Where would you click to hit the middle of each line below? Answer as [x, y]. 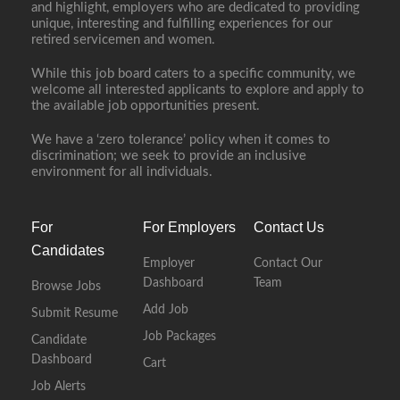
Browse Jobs [66, 287]
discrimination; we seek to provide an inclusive [169, 156]
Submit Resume [75, 313]
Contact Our [288, 263]
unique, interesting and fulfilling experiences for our [182, 24]
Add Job [165, 310]
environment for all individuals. [122, 172]
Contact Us [289, 227]
